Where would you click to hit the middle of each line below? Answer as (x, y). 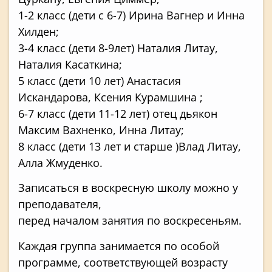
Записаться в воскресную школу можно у (128, 188)
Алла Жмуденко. (60, 163)
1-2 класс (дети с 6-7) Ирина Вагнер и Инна (131, 15)
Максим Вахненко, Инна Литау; (101, 130)
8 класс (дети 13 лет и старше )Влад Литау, (130, 147)
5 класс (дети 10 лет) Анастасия (100, 81)
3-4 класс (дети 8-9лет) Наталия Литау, (118, 48)
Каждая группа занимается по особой (119, 246)
